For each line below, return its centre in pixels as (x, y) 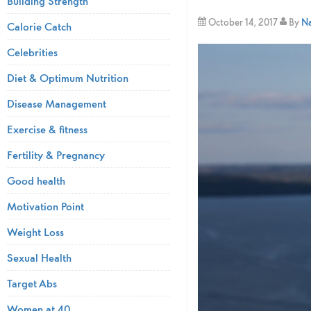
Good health (36, 180)
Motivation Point (45, 206)
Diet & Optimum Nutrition (68, 77)
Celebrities (32, 52)
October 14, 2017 (243, 23)
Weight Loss (35, 232)
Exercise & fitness (47, 129)
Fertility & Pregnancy (56, 154)
